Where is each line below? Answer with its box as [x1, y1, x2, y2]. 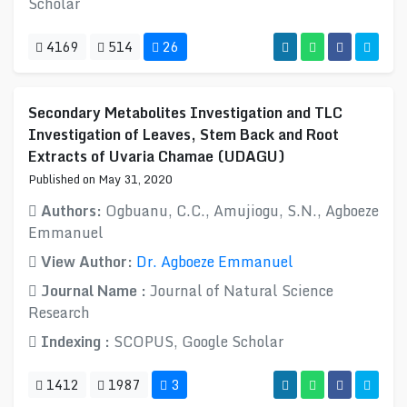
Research [28, 301, 90, 324]
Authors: [37, 199, 105, 223]
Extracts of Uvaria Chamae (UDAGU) [28, 144, 285, 168]
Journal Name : [37, 279, 150, 303]
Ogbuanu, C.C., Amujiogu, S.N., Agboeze [105, 199, 379, 223]
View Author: [37, 250, 136, 273]
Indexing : [37, 330, 114, 353]
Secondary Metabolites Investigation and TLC [28, 101, 342, 124]
